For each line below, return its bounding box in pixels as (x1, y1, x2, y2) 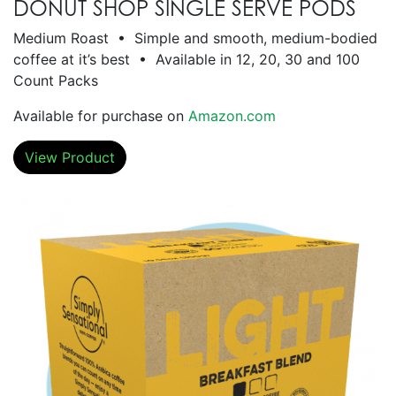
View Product (25, 148, 115, 166)
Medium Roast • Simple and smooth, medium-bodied (13, 28, 377, 47)
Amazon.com (188, 106, 276, 125)
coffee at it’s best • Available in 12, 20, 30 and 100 (13, 49, 360, 68)
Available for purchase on (13, 106, 188, 125)
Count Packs (13, 71, 98, 89)
